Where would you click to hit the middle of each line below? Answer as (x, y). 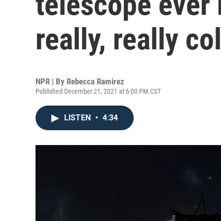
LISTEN (78, 118)
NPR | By (51, 81)
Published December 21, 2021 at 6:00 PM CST (98, 91)
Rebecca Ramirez (95, 81)
